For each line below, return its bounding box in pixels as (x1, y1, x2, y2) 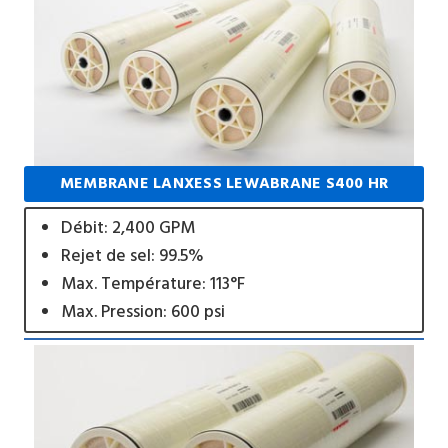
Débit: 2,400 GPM (60, 214, 195, 243)
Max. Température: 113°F (60, 270, 245, 299)
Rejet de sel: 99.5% (60, 242, 204, 271)
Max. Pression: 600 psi (60, 298, 225, 327)
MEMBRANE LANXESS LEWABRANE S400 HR (59, 171, 389, 197)
